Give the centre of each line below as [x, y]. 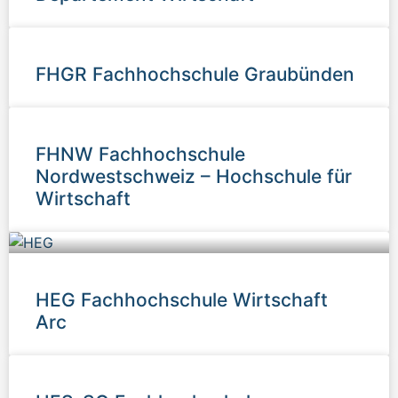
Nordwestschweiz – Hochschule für [194, 176]
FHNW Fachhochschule [140, 154]
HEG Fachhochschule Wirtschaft [182, 299]
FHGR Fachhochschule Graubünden [195, 74]
